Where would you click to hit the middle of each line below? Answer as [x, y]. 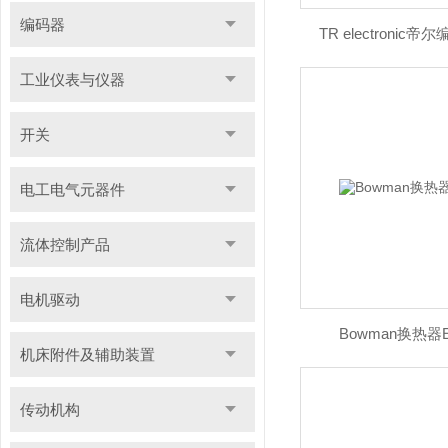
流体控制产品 [64, 244]
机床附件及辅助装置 [87, 354]
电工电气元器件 [72, 189]
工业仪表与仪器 [72, 79]
